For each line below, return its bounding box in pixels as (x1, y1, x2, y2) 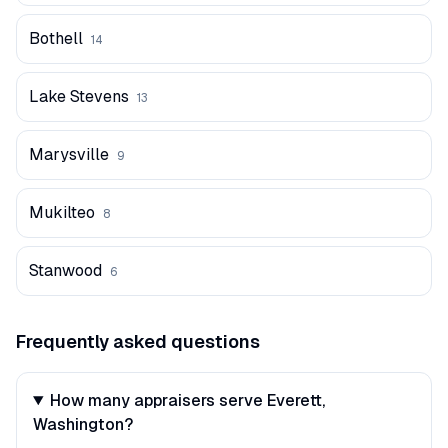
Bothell (29, 29, 83, 48)
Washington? (33, 415, 133, 434)
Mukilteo (29, 203, 95, 222)
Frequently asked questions (16, 331, 260, 352)
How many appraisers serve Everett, (49, 391, 325, 410)
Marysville (29, 145, 109, 164)
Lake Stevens (29, 87, 129, 106)
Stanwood (29, 261, 102, 280)
